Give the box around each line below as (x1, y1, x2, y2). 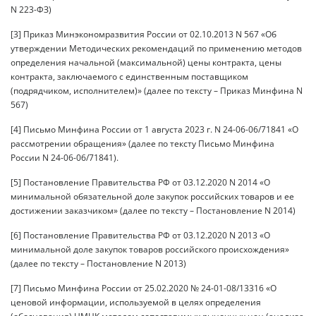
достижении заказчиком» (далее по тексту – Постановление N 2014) (11, 204, 296, 217)
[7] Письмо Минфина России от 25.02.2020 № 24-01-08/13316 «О (11, 281, 276, 294)
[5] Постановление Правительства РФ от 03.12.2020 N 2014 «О (11, 176, 270, 188)
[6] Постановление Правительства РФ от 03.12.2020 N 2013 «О (11, 229, 270, 241)
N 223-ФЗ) (11, 3, 51, 16)
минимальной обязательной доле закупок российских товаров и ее (11, 190, 294, 202)
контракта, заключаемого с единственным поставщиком (11, 70, 248, 83)
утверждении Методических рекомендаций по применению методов (11, 42, 302, 54)
